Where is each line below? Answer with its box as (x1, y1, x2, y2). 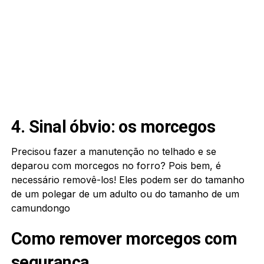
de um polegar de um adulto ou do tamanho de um (11, 187, 239, 200)
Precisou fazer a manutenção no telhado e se (11, 145, 216, 157)
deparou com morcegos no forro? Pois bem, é (11, 159, 221, 171)
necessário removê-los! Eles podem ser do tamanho (11, 173, 245, 186)
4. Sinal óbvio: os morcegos (11, 116, 216, 137)
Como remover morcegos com (11, 228, 237, 249)
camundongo (11, 202, 70, 214)
